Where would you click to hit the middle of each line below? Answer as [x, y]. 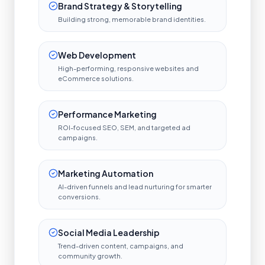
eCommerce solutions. [96, 79]
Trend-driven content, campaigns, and [121, 246]
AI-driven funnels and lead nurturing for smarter [135, 187]
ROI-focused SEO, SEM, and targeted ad [124, 128]
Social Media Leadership [109, 233]
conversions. [79, 197]
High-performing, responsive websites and [128, 69]
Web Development [97, 55]
